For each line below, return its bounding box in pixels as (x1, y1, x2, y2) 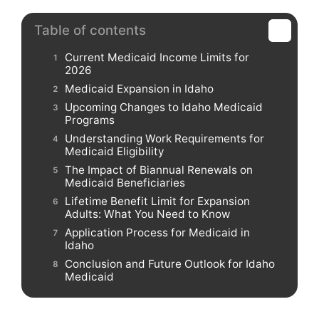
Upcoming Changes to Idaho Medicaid (65, 100, 263, 115)
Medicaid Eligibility (65, 145, 165, 159)
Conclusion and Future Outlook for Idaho (65, 257, 276, 271)
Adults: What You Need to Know (65, 207, 231, 221)
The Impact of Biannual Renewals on (65, 163, 253, 177)
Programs (65, 113, 115, 127)
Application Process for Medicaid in (65, 226, 251, 240)
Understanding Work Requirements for (65, 132, 265, 146)
